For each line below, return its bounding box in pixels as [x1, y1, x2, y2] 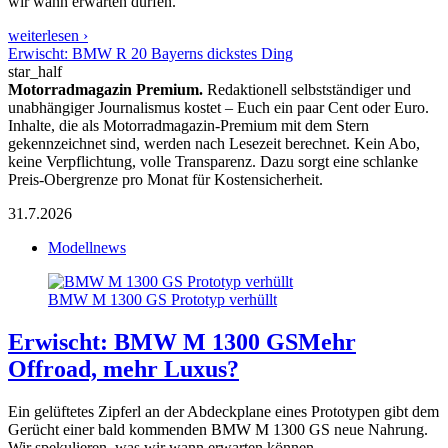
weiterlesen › [8, 27, 88, 45]
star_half [8, 63, 62, 81]
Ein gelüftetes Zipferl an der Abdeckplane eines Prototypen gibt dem [8, 403, 439, 420]
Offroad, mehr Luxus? [8, 356, 239, 383]
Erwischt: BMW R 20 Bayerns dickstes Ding [8, 45, 293, 63]
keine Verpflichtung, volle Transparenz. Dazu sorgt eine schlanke [8, 153, 418, 171]
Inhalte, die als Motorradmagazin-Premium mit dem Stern [8, 117, 369, 135]
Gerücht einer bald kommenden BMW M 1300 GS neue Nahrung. [8, 421, 428, 438]
